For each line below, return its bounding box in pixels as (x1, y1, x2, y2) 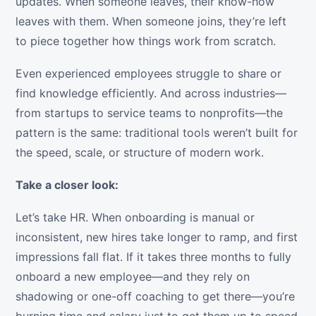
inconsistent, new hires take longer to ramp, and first (16, 230, 298, 245)
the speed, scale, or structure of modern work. (16, 145, 264, 160)
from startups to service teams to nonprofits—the (16, 106, 283, 121)
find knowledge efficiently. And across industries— (16, 86, 286, 101)
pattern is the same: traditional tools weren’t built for (16, 126, 298, 140)
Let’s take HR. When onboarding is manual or (16, 210, 255, 225)
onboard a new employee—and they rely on (16, 269, 250, 284)
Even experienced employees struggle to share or (16, 66, 281, 81)
